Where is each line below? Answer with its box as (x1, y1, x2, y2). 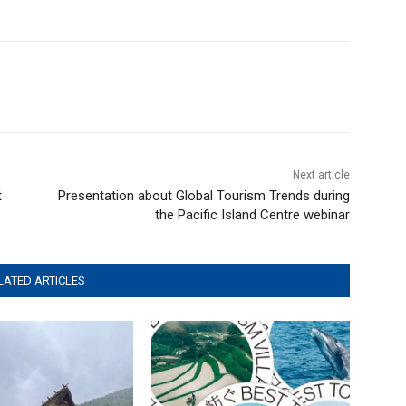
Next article (292, 168, 350, 181)
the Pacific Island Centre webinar (154, 206, 350, 223)
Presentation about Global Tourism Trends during (57, 187, 350, 204)
